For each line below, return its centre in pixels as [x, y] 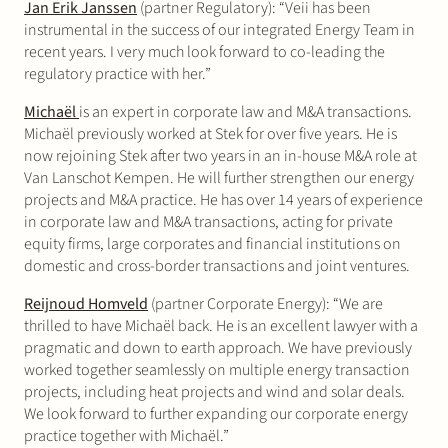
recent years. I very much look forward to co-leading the [204, 51]
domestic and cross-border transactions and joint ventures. [217, 265]
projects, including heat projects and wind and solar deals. [214, 391]
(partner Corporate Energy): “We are [265, 303]
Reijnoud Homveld [86, 303]
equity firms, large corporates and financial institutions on [212, 243]
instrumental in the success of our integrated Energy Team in [219, 29]
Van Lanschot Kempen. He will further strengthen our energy [219, 177]
